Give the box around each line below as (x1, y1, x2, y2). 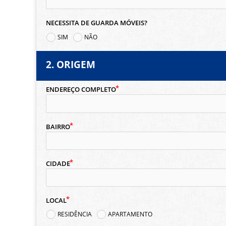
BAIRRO (45, 122, 70, 131)
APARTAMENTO (108, 210, 153, 219)
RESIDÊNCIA (58, 210, 92, 219)
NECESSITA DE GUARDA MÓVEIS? (45, 19, 147, 28)
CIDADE (45, 159, 70, 168)
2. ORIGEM (45, 58, 95, 72)
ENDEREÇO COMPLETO (45, 85, 116, 94)
